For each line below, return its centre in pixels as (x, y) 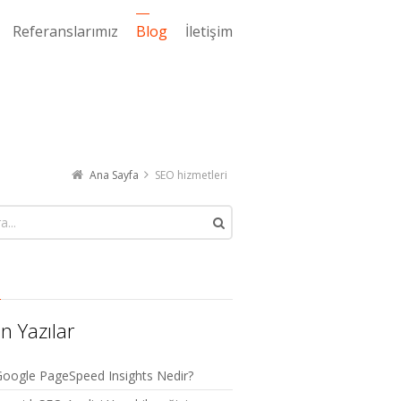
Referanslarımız (65, 31)
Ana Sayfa (114, 175)
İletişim (209, 31)
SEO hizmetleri (191, 175)
